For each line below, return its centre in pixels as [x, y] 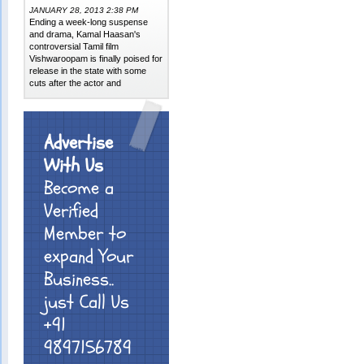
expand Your [89, 257]
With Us [74, 166]
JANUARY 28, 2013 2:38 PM [84, 10]
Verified [71, 211]
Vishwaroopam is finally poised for [96, 58]
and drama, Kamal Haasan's [85, 34]
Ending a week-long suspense [89, 22]
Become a [79, 188]
